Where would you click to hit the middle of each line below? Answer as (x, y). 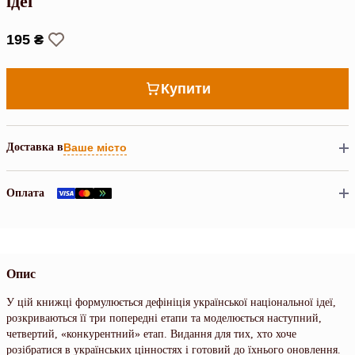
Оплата (25, 193)
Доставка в (35, 147)
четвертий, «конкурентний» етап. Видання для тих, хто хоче (151, 334)
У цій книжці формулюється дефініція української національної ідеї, (171, 302)
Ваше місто (95, 148)
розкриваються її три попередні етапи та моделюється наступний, (164, 318)
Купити (185, 88)
